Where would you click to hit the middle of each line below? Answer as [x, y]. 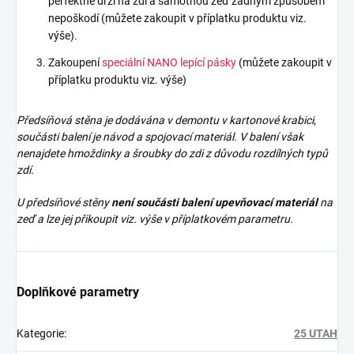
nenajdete [42, 154]
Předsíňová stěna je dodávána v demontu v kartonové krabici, [166, 121]
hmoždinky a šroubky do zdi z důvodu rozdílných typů [198, 154]
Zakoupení [75, 63]
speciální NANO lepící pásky [169, 63]
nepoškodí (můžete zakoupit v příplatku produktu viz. [177, 19]
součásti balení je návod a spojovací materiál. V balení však [160, 137]
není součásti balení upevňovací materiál [215, 203]
